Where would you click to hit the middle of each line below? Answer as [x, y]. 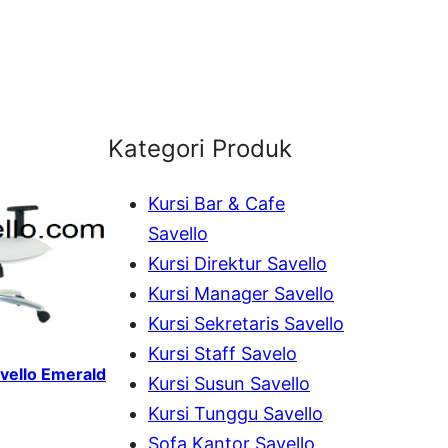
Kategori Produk [200, 148]
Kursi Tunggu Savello [235, 413]
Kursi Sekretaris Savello [246, 323]
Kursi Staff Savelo [222, 353]
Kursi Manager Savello [241, 293]
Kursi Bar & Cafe [216, 203]
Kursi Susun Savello [229, 383]
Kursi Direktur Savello [237, 263]
